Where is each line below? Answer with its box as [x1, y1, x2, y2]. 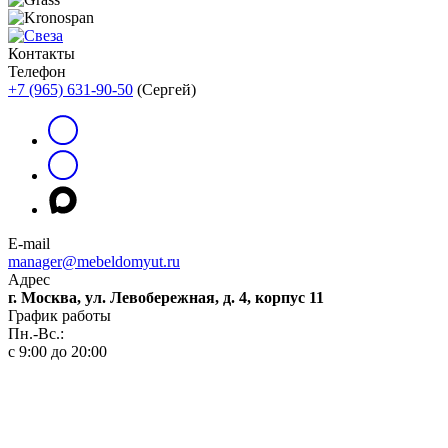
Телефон [8, 62, 66, 80]
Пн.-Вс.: [8, 324, 68, 342]
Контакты [8, 44, 75, 62]
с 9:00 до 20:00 [8, 342, 107, 360]
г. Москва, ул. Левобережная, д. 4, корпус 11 [8, 288, 324, 306]
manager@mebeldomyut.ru [8, 252, 180, 270]
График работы [8, 306, 111, 324]
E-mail [8, 234, 50, 252]
